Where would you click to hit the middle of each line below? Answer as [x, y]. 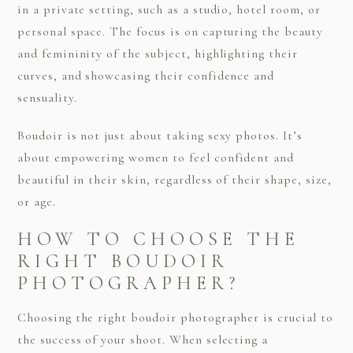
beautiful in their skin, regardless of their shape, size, [174, 180]
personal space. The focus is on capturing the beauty [170, 32]
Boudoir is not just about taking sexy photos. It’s [160, 136]
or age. [36, 202]
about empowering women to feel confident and [156, 158]
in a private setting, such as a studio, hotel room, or [169, 10]
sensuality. [47, 98]
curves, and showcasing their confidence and [146, 76]
